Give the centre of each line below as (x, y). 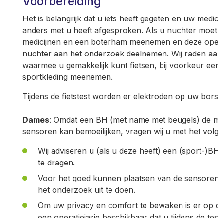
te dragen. (56, 163)
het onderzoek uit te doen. (87, 190)
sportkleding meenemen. (68, 77)
